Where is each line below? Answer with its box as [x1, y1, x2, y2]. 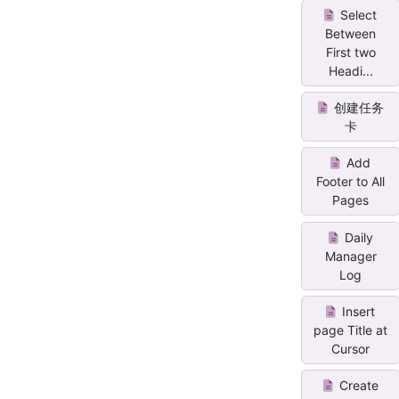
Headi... [328, 62, 373, 78]
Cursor [331, 341, 370, 357]
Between [325, 25, 377, 41]
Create [335, 378, 379, 394]
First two [325, 44, 376, 60]
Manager [324, 248, 377, 264]
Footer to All [316, 174, 386, 190]
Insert [338, 304, 376, 320]
